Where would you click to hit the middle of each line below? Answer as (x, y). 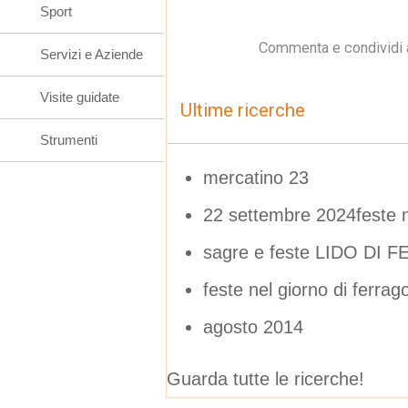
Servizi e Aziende (92, 54)
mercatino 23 (256, 177)
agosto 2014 (253, 326)
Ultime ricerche (243, 110)
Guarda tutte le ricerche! (265, 378)
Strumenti (69, 140)
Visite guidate (80, 97)
